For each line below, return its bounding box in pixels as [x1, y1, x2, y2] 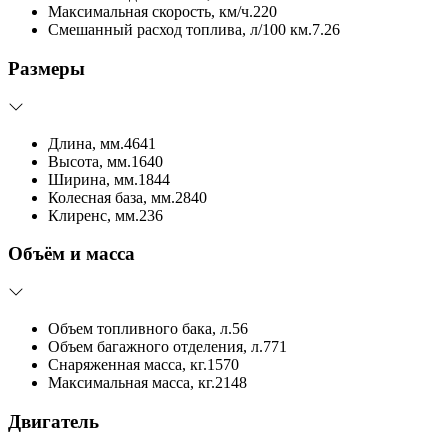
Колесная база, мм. [48, 188, 175, 206]
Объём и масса [8, 243, 135, 265]
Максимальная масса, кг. [48, 374, 215, 392]
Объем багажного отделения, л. [48, 338, 263, 356]
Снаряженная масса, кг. [48, 356, 207, 374]
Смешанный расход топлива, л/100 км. [48, 21, 312, 39]
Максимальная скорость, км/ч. [48, 3, 253, 21]
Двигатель [8, 410, 99, 432]
